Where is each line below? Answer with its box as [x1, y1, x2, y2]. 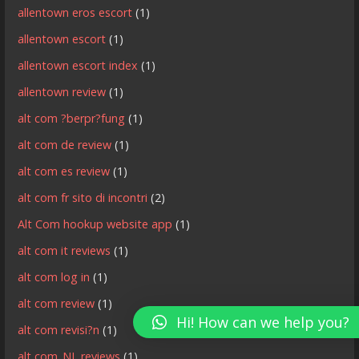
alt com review [18, 295, 95, 311]
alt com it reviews [18, 242, 111, 258]
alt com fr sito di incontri [18, 189, 148, 205]
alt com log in [18, 268, 91, 284]
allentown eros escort [18, 4, 133, 20]
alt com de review [18, 136, 112, 152]
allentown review [18, 83, 107, 99]
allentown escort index [18, 57, 139, 73]
